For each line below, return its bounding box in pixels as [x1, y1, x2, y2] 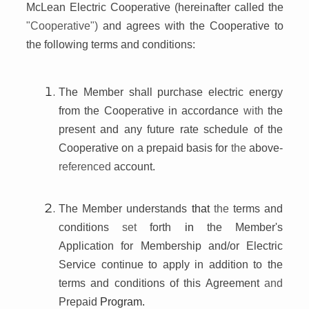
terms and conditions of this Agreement [59, 277, 264, 289]
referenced [59, 160, 114, 172]
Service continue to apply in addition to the [59, 258, 283, 270]
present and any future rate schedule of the [59, 123, 283, 135]
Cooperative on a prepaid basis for [59, 141, 231, 154]
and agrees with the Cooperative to [103, 19, 283, 32]
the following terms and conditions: [26, 38, 195, 50]
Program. [100, 295, 145, 308]
